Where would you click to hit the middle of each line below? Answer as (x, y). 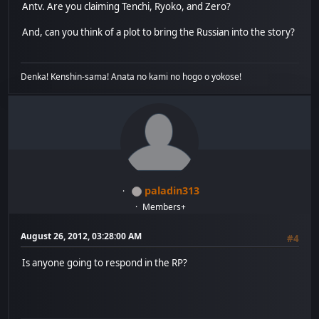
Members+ (164, 206)
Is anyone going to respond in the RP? (105, 263)
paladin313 (172, 190)
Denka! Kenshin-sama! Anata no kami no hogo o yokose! (131, 76)
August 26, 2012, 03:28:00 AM (82, 236)
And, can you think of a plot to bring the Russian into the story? (159, 32)
